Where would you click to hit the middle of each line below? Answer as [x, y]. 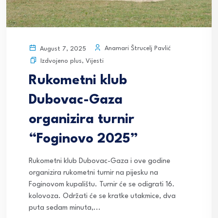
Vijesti [95, 61]
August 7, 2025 [62, 49]
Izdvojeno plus [61, 61]
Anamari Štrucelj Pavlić [137, 49]
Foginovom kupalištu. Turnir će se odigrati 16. [102, 184]
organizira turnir [82, 119]
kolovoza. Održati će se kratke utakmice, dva [102, 196]
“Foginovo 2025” [83, 139]
